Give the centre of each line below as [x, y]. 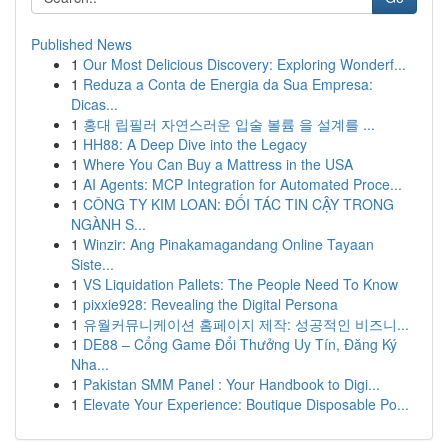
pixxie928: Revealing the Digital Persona [210, 304]
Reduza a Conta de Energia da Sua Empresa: [228, 84]
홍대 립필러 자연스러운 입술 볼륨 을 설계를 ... [229, 124]
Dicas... [94, 104]
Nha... [90, 364]
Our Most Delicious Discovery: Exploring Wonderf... [244, 64]
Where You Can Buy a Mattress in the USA [218, 164]
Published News [81, 44]
